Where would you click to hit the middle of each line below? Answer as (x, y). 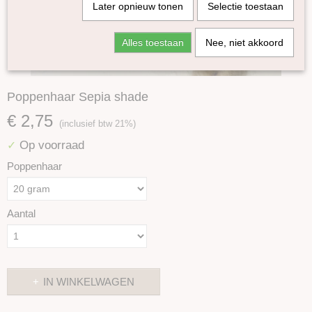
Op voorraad (50, 145)
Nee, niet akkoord (244, 42)
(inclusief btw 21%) (97, 124)
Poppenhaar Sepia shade (78, 97)
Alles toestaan (153, 42)
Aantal (21, 213)
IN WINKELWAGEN (89, 282)
